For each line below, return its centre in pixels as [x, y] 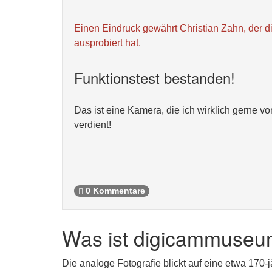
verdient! [93, 125]
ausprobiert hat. [107, 43]
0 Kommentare [114, 191]
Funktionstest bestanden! [155, 77]
